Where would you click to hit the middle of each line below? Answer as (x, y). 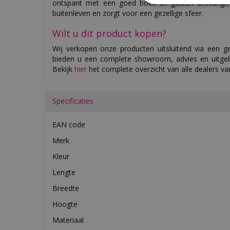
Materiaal (68, 220)
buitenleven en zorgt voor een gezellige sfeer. (128, 13)
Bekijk (63, 69)
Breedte (66, 188)
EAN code (69, 125)
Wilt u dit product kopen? (109, 34)
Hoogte (65, 204)
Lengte (64, 172)
